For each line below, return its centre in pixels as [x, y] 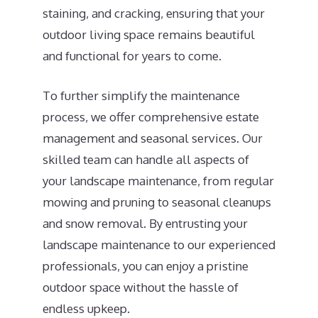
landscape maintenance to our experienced [159, 244]
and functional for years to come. [132, 56]
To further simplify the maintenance [141, 95]
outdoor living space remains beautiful [149, 34]
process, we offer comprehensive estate [151, 116]
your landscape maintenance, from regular [158, 180]
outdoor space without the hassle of [141, 287]
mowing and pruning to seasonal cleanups [157, 202]
